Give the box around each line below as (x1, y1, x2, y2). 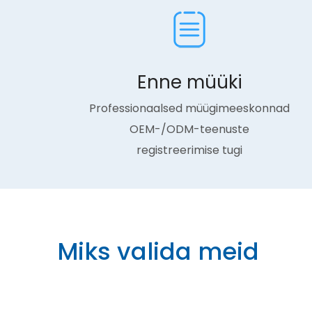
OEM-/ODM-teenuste (130, 121, 249, 137)
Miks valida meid (57, 235, 259, 268)
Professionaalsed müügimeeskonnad (89, 100, 290, 116)
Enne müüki (136, 70, 242, 95)
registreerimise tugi (136, 142, 242, 158)
